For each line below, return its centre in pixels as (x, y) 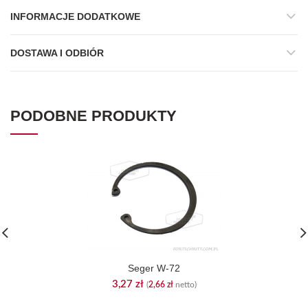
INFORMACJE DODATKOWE (75, 16)
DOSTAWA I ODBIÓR (57, 53)
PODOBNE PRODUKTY (93, 116)
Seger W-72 (154, 268)
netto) (185, 285)
